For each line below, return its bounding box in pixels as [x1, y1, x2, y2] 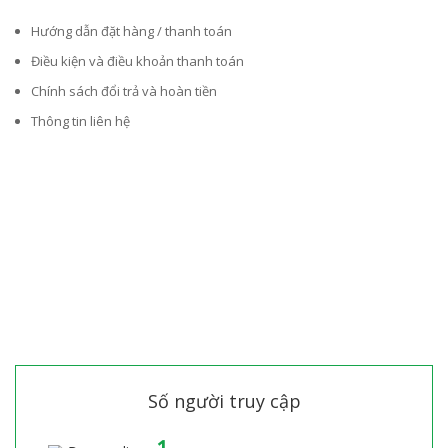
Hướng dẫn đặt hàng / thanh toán [31, 22, 232, 41]
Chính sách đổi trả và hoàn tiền [31, 82, 217, 101]
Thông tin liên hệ [31, 112, 130, 131]
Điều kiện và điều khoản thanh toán [31, 52, 244, 71]
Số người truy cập [147, 389, 301, 414]
